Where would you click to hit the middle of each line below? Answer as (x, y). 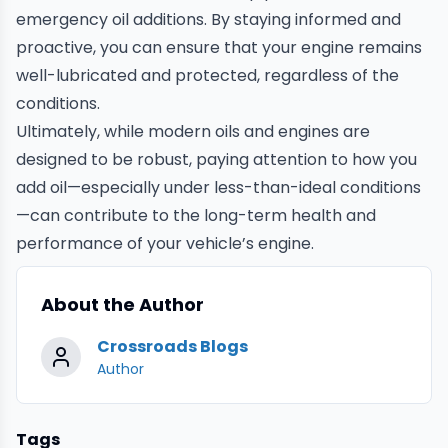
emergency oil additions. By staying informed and (208, 19)
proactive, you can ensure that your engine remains (219, 47)
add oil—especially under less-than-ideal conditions (218, 187)
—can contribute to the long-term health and (196, 215)
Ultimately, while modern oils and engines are (193, 131)
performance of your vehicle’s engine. (165, 243)
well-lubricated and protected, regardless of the (207, 75)
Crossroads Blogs (172, 346)
